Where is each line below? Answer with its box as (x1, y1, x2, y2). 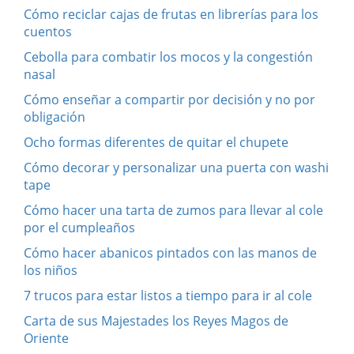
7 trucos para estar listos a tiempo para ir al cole (24, 286, 312, 304)
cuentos (24, 22, 72, 40)
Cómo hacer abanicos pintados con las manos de (24, 243, 317, 262)
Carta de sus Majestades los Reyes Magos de (24, 311, 288, 330)
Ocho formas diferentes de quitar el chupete (24, 133, 288, 151)
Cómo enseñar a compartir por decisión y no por (24, 90, 315, 108)
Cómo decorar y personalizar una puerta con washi (24, 158, 329, 176)
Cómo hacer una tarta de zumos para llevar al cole (24, 201, 323, 219)
